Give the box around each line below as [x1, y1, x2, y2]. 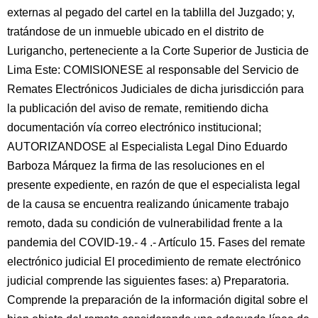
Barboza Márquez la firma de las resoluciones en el [7, 160, 265, 172]
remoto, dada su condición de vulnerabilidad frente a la [7, 217, 283, 229]
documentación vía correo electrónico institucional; [7, 121, 261, 133]
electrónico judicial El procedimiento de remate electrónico [7, 256, 301, 268]
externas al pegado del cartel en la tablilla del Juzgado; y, [7, 6, 295, 18]
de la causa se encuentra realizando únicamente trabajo [7, 198, 289, 210]
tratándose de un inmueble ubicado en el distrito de [7, 26, 264, 38]
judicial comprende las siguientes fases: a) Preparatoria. [7, 275, 289, 287]
